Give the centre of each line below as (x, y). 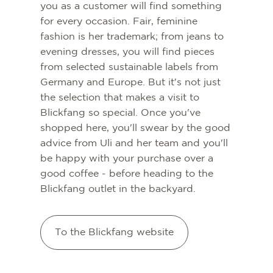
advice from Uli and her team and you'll (134, 143)
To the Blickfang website (115, 232)
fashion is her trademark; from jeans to (132, 37)
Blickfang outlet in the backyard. (118, 189)
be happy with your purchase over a (127, 158)
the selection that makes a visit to (120, 97)
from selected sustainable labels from (129, 67)
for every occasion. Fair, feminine (119, 21)
